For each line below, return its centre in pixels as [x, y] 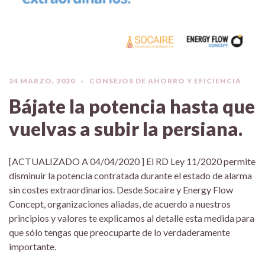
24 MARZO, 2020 [42, 80]
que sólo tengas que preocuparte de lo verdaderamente [119, 232]
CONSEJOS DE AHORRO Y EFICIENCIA [165, 80]
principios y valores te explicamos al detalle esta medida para [132, 218]
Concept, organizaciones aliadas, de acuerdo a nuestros [120, 203]
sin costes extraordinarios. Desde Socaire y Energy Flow [121, 189]
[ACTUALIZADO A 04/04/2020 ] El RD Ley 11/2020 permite [132, 161]
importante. [33, 246]
